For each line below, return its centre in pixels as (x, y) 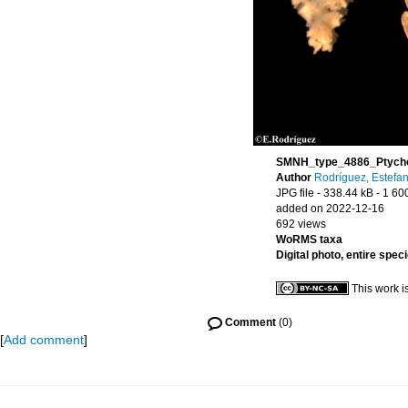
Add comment (44, 340)
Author (295, 178)
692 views (301, 224)
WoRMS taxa (309, 240)
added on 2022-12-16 (330, 209)
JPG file (295, 193)
